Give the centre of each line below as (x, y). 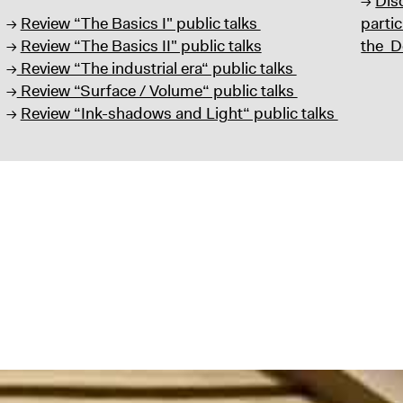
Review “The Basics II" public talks (141, 46)
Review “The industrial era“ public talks (157, 69)
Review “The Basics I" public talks (140, 24)
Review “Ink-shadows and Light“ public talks (179, 114)
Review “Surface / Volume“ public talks (157, 91)
